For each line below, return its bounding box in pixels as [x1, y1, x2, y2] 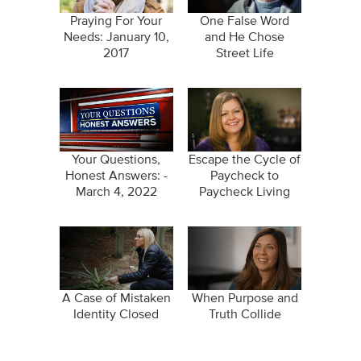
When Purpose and [191, 292, 298, 305]
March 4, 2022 [75, 185, 157, 199]
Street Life [215, 47, 274, 60]
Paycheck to [210, 169, 280, 183]
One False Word [200, 15, 290, 28]
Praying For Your [70, 15, 163, 28]
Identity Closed [73, 308, 160, 322]
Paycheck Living [199, 185, 291, 199]
